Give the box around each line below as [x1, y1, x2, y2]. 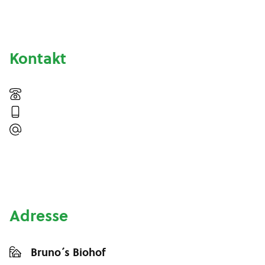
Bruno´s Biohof [31, 245, 105, 260]
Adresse [9, 205, 68, 227]
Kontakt [9, 48, 66, 69]
